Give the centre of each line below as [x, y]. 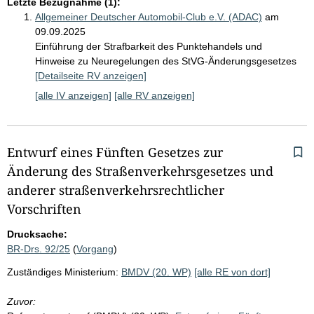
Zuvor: [21, 301]
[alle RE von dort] [232, 272]
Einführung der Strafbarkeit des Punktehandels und [149, 46]
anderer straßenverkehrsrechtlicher [116, 190]
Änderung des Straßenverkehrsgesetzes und [140, 171]
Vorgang [95, 248]
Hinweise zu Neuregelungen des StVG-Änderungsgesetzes [166, 61]
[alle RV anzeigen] [155, 95]
